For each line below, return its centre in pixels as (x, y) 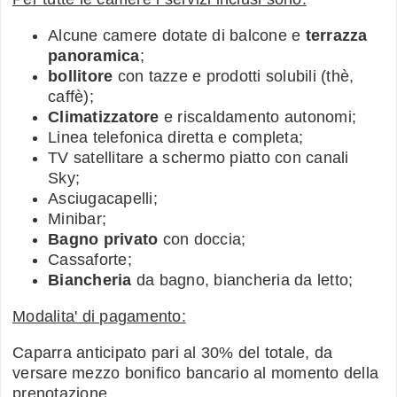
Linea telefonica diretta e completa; (175, 137)
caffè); (71, 96)
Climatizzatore (104, 117)
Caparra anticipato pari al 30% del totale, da (173, 352)
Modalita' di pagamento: (99, 316)
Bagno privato (103, 239)
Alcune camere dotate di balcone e (177, 35)
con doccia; (202, 239)
